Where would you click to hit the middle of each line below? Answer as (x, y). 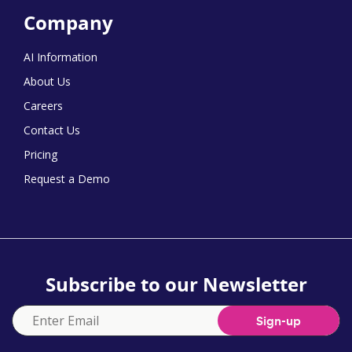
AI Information (60, 57)
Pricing (40, 154)
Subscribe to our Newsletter (176, 284)
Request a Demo (67, 179)
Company (68, 23)
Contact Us (52, 130)
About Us (47, 81)
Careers (43, 106)
